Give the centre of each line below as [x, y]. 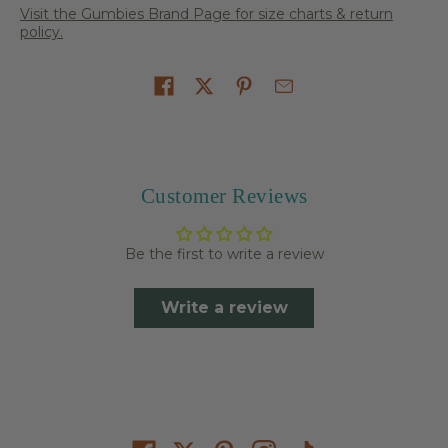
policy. [41, 31]
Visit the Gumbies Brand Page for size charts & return [206, 13]
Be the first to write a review [224, 253]
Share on [51, 87]
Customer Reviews [224, 195]
